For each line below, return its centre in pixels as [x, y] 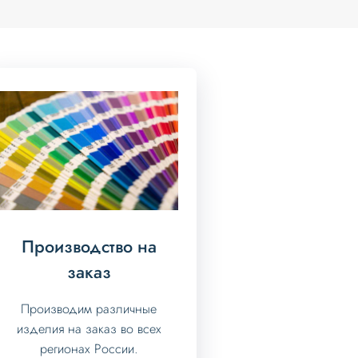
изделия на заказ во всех [89, 328]
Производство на [89, 246]
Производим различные [89, 308]
